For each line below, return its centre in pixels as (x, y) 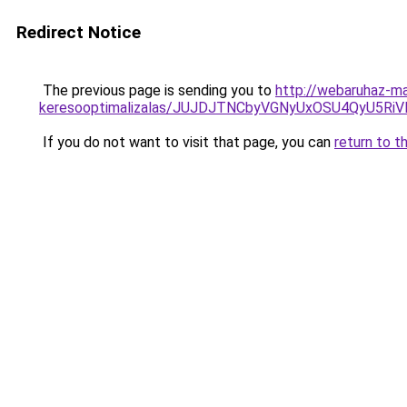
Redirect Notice (79, 32)
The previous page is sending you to (157, 90)
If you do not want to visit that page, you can (187, 142)
